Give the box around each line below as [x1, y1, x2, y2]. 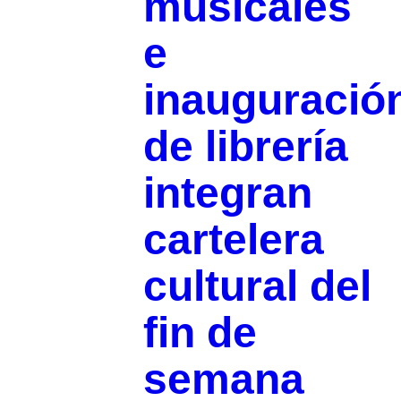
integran [142, 168, 312, 217]
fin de [142, 308, 257, 356]
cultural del [142, 261, 371, 310]
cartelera [142, 215, 324, 263]
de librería [142, 122, 348, 170]
